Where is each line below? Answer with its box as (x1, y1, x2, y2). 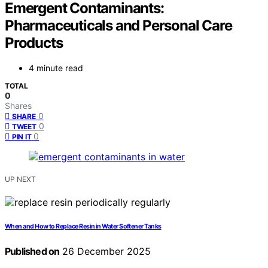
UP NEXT (5, 175, 36, 184)
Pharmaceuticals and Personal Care (5, 16, 232, 34)
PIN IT (12, 132, 32, 142)
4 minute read (29, 63, 83, 74)
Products (5, 33, 63, 51)
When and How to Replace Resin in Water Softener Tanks (5, 223, 162, 231)
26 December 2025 (59, 245, 151, 258)
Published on (5, 245, 60, 258)
